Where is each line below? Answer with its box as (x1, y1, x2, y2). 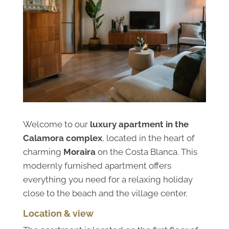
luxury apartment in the (89, 119, 189, 129)
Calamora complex (22, 132, 102, 143)
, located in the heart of (102, 132, 195, 143)
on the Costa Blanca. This (95, 146, 197, 157)
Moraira (63, 146, 96, 157)
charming (22, 146, 63, 157)
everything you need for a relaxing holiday (22, 174, 193, 185)
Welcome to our (22, 119, 90, 129)
